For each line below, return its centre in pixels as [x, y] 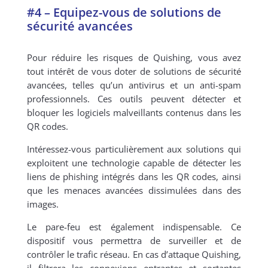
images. [42, 204]
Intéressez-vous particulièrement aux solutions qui [134, 149]
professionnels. [62, 99]
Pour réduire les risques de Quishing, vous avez [134, 58]
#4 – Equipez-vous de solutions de [124, 13]
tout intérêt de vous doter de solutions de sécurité [134, 71]
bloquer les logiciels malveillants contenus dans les [134, 113]
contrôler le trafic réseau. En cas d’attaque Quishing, [134, 255]
